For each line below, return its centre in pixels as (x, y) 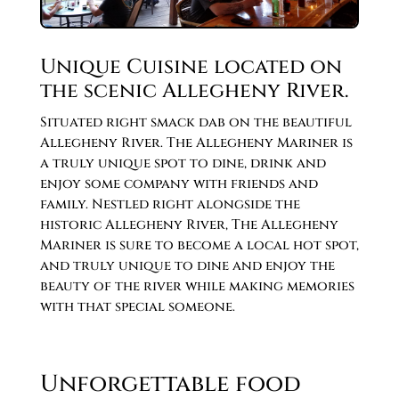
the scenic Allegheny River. (194, 92)
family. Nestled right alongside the (170, 205)
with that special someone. (137, 307)
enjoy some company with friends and (179, 184)
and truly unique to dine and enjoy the (187, 266)
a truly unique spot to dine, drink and (183, 164)
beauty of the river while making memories (197, 287)
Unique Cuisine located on (191, 68)
